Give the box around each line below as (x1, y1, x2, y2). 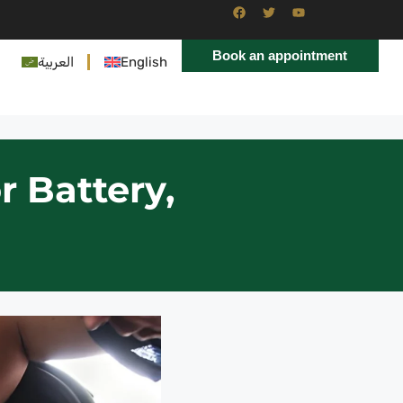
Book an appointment (212, 48, 348, 63)
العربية (37, 54, 74, 70)
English (121, 54, 168, 70)
